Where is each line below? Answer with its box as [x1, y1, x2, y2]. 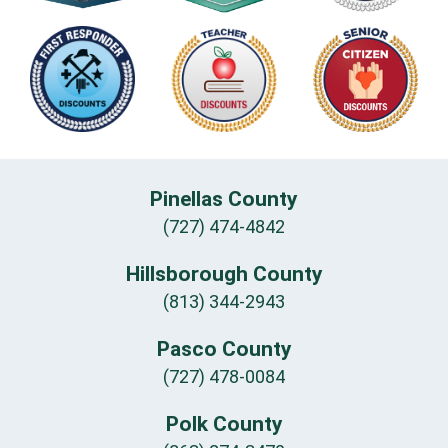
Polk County [165, 412, 283, 437]
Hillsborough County [125, 262, 323, 287]
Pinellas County [150, 187, 298, 212]
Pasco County [156, 337, 292, 362]
